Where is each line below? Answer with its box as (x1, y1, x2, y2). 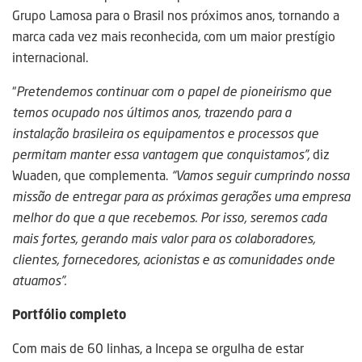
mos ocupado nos (24, 103, 123, 122)
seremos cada (250, 208, 326, 227)
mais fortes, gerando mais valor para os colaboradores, (12, 229, 315, 248)
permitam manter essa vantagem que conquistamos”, (12, 145, 309, 164)
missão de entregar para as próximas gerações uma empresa (12, 187, 350, 206)
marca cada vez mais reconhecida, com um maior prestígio (12, 27, 335, 46)
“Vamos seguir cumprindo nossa (168, 166, 349, 185)
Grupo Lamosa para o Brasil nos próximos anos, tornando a (12, 6, 339, 25)
